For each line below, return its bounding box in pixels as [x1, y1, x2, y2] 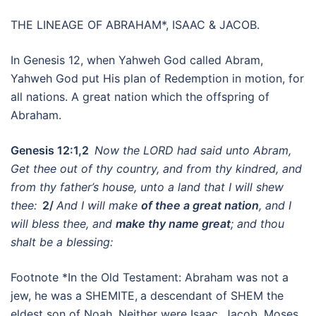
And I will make [56, 198, 141, 212]
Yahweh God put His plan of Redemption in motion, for [11, 71, 304, 85]
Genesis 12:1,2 [11, 143, 95, 157]
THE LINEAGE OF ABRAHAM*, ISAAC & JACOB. [11, 18, 260, 32]
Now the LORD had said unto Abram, [95, 143, 291, 157]
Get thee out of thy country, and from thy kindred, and [11, 162, 302, 176]
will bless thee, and [11, 217, 116, 231]
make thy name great [116, 217, 231, 231]
